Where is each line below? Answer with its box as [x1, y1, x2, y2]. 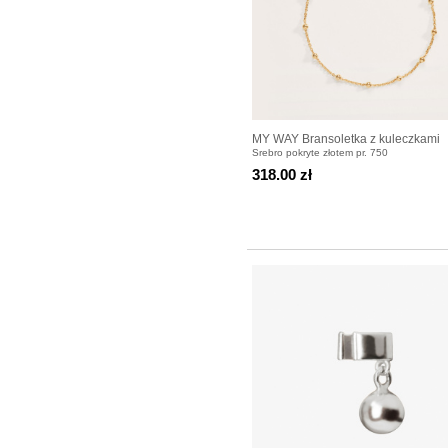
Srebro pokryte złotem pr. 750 [252, 146, 388, 158]
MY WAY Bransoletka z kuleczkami [252, 131, 440, 146]
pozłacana [252, 149, 309, 164]
